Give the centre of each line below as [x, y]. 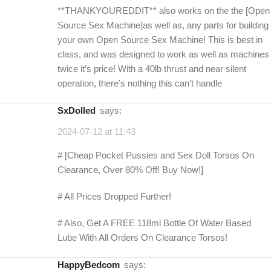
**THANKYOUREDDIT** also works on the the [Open [164, 10]
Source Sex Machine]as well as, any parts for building [163, 25]
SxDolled [80, 110]
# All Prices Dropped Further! [114, 196]
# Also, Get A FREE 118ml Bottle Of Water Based [154, 223]
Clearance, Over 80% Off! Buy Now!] [130, 169]
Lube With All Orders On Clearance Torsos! [142, 237]
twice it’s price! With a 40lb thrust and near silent [152, 68]
